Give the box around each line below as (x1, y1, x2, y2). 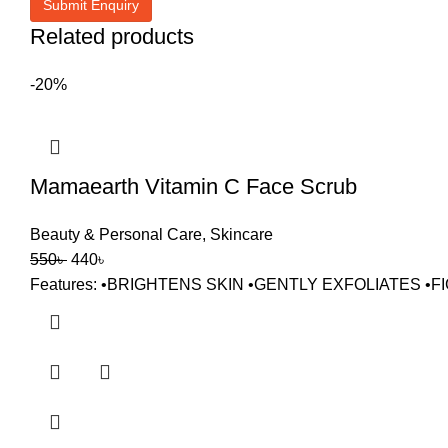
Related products (30, 24, 194, 49)
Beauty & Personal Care (30, 226, 202, 243)
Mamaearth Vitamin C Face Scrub (30, 174, 357, 199)
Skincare (210, 226, 273, 243)
